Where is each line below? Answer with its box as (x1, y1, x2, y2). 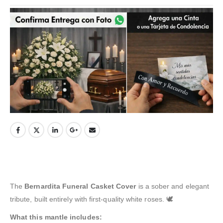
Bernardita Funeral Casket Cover (24, 182, 136, 190)
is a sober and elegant (136, 182, 210, 190)
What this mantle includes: (10, 213, 102, 221)
